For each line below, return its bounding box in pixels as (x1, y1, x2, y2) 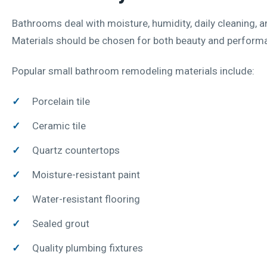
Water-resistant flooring (32, 193, 140, 205)
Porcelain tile (32, 95, 90, 107)
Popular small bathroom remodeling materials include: (12, 64, 254, 77)
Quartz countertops (32, 144, 120, 156)
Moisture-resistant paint (32, 168, 140, 181)
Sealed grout (32, 217, 89, 229)
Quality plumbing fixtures (32, 241, 143, 254)
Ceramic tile (32, 119, 86, 132)
